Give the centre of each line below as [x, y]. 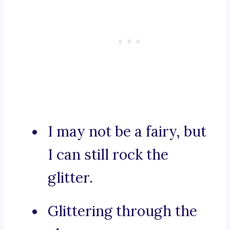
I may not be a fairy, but [127, 132]
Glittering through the [122, 211]
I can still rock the [108, 155]
